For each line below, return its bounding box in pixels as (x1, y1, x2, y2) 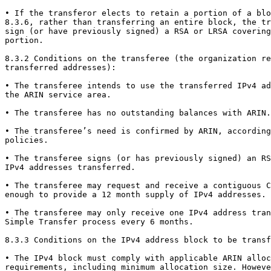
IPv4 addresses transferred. (5, 163, 135, 172)
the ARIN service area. (5, 90, 111, 100)
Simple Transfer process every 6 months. (5, 217, 194, 227)
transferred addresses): (5, 63, 116, 73)
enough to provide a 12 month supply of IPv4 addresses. (5, 190, 266, 200)
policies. (5, 135, 48, 145)
